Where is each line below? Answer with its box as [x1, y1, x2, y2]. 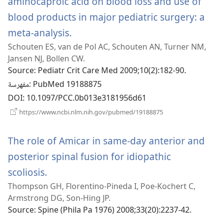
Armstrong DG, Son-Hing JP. [8, 192, 110, 204]
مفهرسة [8, 79, 29, 92]
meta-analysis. [8, 26, 72, 40]
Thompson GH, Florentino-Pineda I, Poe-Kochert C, [8, 181, 195, 192]
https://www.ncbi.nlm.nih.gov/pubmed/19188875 [18, 108, 163, 117]
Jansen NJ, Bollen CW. [8, 53, 85, 64]
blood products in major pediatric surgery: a [8, 10, 205, 24]
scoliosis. [8, 165, 47, 179]
